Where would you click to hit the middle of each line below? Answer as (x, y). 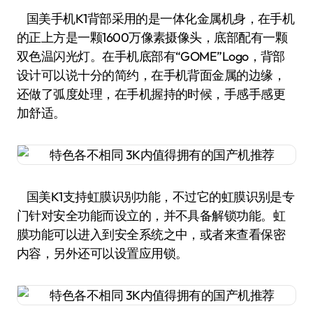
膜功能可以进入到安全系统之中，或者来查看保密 (151, 234)
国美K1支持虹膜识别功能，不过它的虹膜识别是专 (156, 196)
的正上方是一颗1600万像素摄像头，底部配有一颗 (152, 37)
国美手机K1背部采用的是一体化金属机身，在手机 (156, 18)
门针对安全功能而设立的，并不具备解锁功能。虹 (151, 215)
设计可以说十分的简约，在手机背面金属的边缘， (151, 75)
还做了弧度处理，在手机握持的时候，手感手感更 (151, 94)
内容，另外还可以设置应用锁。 (102, 253)
